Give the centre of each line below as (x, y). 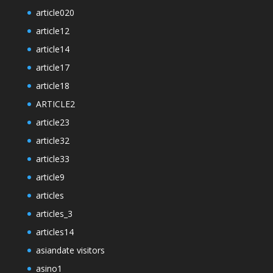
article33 (52, 159)
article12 (52, 31)
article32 (52, 141)
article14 (52, 49)
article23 (52, 122)
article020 (55, 13)
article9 (50, 177)
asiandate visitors (70, 250)
